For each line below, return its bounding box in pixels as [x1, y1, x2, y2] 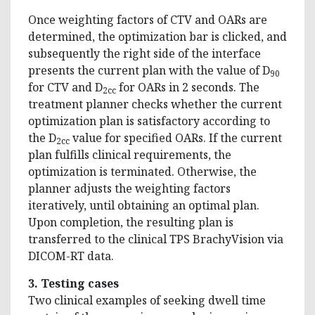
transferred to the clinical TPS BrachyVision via [28, 231, 283, 247]
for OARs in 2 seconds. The [116, 79, 259, 95]
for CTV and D [28, 79, 103, 95]
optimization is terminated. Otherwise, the [28, 163, 257, 179]
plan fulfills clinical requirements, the [28, 146, 231, 162]
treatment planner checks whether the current [28, 96, 282, 112]
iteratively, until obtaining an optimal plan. [28, 197, 259, 213]
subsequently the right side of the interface [28, 45, 261, 61]
